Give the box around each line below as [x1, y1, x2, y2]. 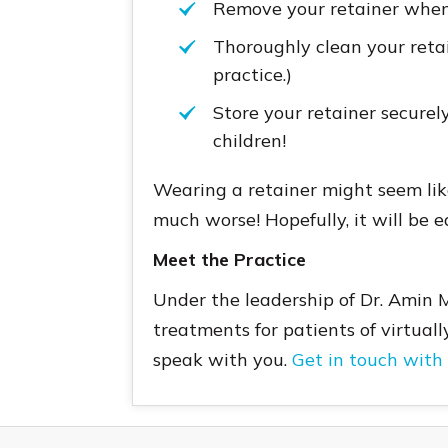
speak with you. [153, 347, 292, 371]
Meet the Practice [153, 247, 306, 271]
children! [213, 128, 286, 152]
